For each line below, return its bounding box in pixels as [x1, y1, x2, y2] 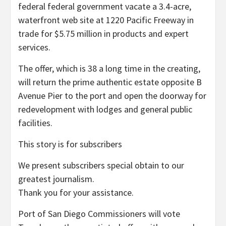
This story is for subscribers [18, 138, 122, 150]
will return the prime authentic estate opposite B [18, 76, 202, 88]
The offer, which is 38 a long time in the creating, [18, 62, 200, 74]
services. [18, 41, 50, 53]
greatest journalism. [18, 173, 94, 185]
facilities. [18, 117, 52, 129]
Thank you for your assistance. [18, 186, 134, 198]
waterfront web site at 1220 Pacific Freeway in [18, 14, 194, 26]
